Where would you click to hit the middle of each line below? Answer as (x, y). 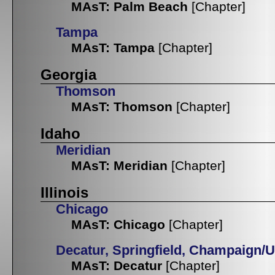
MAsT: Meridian (119, 166)
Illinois (64, 193)
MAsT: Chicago (118, 225)
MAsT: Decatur (117, 266)
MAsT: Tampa (113, 48)
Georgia (68, 75)
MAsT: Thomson (122, 107)
